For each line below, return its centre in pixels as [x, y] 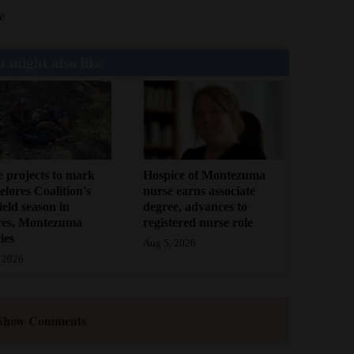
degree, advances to [196, 207]
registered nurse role [198, 223]
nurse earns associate [200, 191]
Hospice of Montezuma [205, 175]
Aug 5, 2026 [170, 244]
